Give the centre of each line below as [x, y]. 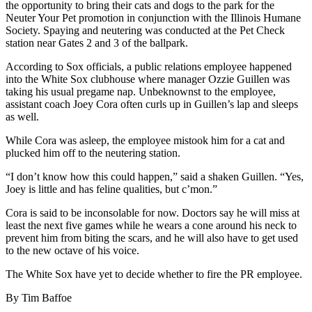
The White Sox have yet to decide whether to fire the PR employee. [154, 274]
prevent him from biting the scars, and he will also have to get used [152, 237]
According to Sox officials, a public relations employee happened [149, 66]
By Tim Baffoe [39, 297]
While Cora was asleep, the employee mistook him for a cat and [145, 140]
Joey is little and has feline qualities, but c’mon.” [111, 189]
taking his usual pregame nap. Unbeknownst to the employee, [141, 91]
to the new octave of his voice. [72, 250]
